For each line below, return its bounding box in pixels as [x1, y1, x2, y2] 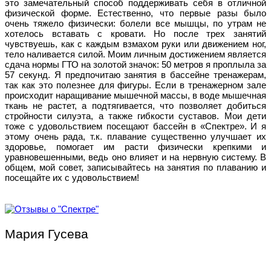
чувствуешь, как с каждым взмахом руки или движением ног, [5, 38, 266, 49]
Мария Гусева [5, 226, 88, 241]
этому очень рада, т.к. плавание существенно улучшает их [5, 131, 266, 142]
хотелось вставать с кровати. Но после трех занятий [5, 28, 266, 39]
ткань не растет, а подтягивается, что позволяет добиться [5, 100, 266, 111]
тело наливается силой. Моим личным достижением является [5, 48, 266, 59]
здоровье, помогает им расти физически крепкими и [5, 141, 266, 152]
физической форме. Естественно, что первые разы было [5, 7, 266, 18]
